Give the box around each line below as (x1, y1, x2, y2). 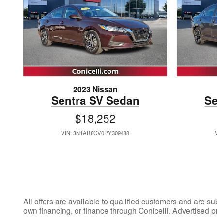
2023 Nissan (73, 83, 118, 95)
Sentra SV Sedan (51, 93, 139, 108)
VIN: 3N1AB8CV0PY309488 (61, 129, 129, 137)
